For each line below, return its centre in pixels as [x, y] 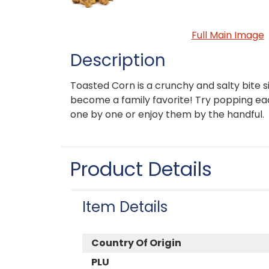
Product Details [141, 169]
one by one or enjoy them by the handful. [167, 114]
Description [118, 60]
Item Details [125, 207]
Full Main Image [228, 35]
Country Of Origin [136, 243]
